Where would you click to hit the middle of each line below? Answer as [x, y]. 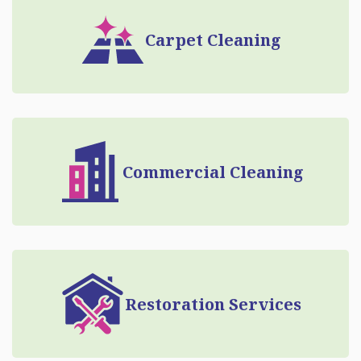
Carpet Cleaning [213, 39]
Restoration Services [213, 304]
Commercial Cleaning [213, 172]
